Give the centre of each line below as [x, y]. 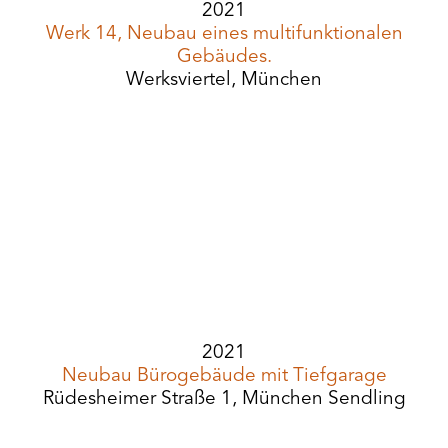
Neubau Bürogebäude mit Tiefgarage [224, 376]
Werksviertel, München [224, 80]
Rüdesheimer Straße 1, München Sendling [224, 399]
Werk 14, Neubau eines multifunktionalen [224, 34]
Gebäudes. [224, 57]
